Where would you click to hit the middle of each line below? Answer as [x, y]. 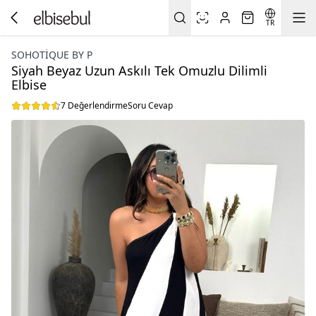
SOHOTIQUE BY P [52, 55]
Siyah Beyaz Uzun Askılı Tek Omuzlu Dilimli [139, 71]
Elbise [29, 85]
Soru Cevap [150, 105]
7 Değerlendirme [94, 105]
